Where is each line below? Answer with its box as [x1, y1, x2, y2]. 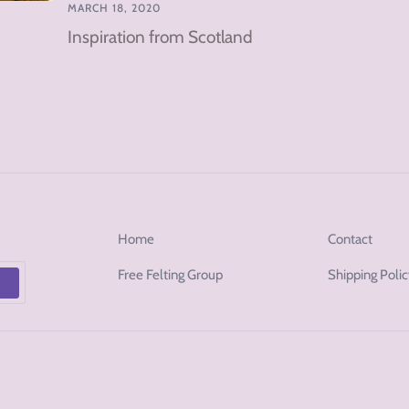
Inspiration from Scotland [68, 26, 253, 47]
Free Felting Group [117, 267, 223, 284]
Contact [328, 231, 373, 248]
